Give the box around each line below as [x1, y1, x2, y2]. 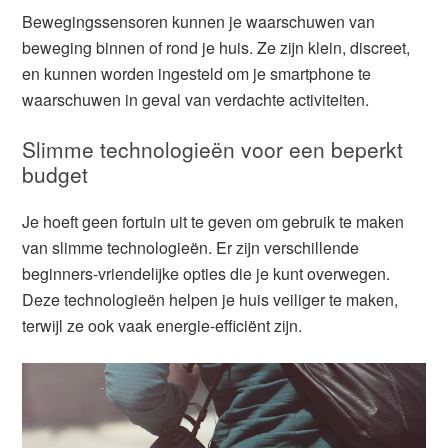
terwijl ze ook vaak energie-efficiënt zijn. [22, 313, 303, 337]
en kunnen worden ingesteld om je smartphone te [22, 61, 372, 85]
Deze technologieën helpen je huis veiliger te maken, [22, 287, 399, 311]
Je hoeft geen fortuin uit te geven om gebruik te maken [22, 209, 405, 233]
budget [22, 158, 89, 189]
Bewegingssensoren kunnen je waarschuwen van [22, 9, 376, 33]
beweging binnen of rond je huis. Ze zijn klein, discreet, [22, 35, 411, 59]
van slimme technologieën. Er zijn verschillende [22, 235, 360, 259]
